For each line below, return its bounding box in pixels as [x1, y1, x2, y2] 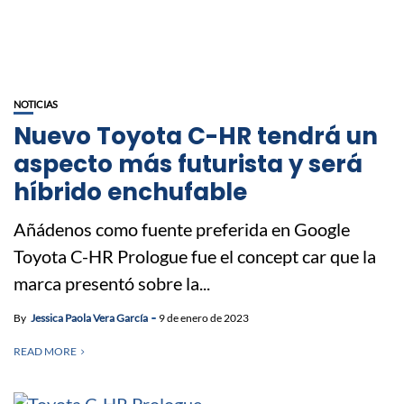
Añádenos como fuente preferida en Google [14, 217, 350, 240]
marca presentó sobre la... [14, 271, 210, 294]
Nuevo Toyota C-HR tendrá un [14, 119, 378, 152]
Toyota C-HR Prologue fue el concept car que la [14, 244, 376, 267]
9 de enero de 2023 [159, 310, 249, 325]
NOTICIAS [14, 97, 58, 110]
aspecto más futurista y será [14, 147, 363, 180]
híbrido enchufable [14, 175, 247, 208]
